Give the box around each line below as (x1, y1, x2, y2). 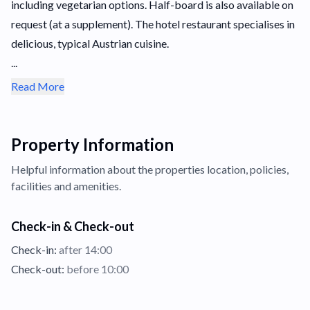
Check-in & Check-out (11, 219, 134, 234)
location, (207, 163, 250, 176)
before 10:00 (64, 262, 129, 275)
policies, (250, 163, 289, 176)
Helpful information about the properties (11, 163, 207, 176)
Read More (11, 80, 64, 93)
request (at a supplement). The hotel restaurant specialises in (11, 17, 295, 30)
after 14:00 (57, 243, 112, 256)
